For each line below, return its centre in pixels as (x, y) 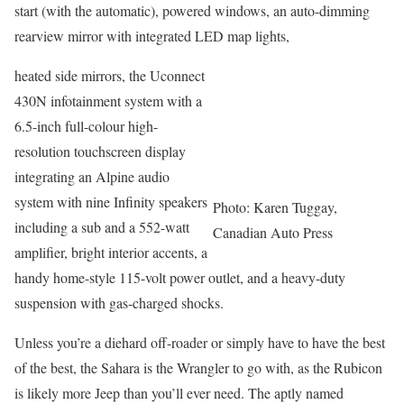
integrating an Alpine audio (92, 176)
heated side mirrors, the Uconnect (110, 75)
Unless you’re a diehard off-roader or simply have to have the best (200, 342)
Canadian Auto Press (273, 232)
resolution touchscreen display (100, 151)
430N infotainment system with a (108, 101)
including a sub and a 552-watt (102, 227)
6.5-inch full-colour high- (86, 126)
